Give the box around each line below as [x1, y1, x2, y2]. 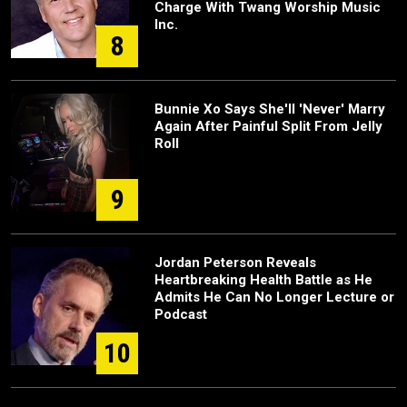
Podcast [154, 306, 207, 323]
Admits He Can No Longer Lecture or [154, 289, 394, 305]
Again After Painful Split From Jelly [154, 118, 382, 134]
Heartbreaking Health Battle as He [154, 272, 372, 288]
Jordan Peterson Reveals [154, 254, 316, 271]
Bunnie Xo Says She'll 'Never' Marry [154, 101, 385, 117]
